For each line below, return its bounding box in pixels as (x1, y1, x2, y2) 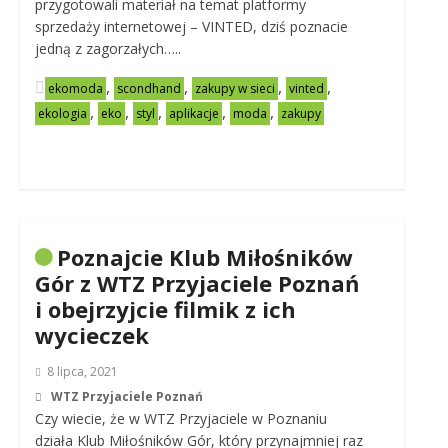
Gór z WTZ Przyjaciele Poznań (34, 268, 359, 298)
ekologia (37, 105, 87, 122)
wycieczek (34, 320, 149, 350)
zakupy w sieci (194, 80, 275, 97)
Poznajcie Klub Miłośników (56, 242, 353, 272)
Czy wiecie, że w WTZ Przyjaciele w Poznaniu (34, 409, 327, 428)
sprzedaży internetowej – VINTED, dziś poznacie (34, 17, 348, 36)
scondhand (116, 80, 181, 97)
